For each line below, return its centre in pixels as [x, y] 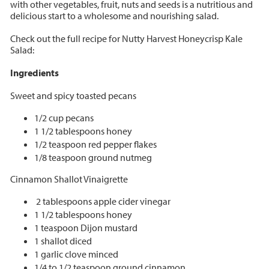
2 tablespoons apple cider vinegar [103, 201]
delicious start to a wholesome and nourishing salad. [115, 15]
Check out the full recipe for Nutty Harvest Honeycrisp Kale [126, 38]
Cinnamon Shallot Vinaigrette [69, 179]
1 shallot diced [63, 240]
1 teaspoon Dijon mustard [86, 227]
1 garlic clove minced [76, 254]
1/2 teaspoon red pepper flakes [95, 144]
